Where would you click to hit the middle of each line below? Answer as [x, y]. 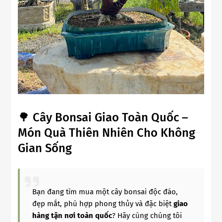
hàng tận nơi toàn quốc [72, 216]
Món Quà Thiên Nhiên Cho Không [107, 133]
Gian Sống [45, 148]
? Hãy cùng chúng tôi [147, 216]
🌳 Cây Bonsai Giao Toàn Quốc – [103, 117]
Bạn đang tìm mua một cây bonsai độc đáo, [105, 192]
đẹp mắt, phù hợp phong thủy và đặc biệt [103, 204]
